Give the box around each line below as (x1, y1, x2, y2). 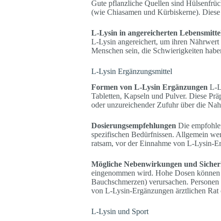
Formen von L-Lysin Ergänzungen (91, 83, 208, 92)
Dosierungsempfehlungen (91, 121, 176, 130)
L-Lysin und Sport (91, 207, 148, 216)
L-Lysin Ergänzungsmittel (91, 67, 172, 75)
